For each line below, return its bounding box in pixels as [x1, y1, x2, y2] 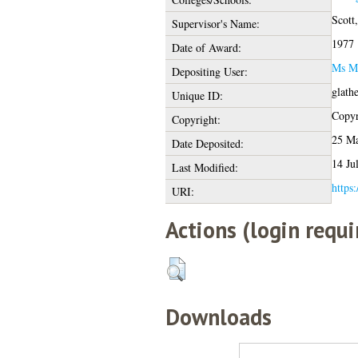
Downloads [165, 301, 272, 332]
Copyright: [171, 111, 221, 127]
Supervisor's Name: [171, 15, 260, 31]
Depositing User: [171, 63, 248, 79]
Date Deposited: [171, 135, 244, 151]
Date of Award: [171, 39, 241, 55]
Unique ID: [171, 87, 223, 103]
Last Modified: [171, 159, 238, 175]
